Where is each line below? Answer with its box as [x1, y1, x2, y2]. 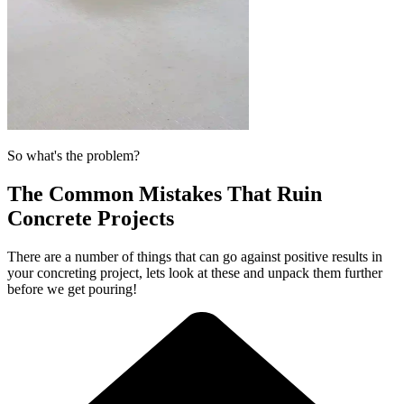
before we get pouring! [7, 281, 137, 298]
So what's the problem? [7, 148, 140, 164]
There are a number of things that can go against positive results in [7, 249, 382, 265]
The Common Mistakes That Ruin [7, 182, 322, 207]
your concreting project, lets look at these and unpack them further [7, 265, 382, 281]
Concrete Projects [7, 207, 174, 231]
